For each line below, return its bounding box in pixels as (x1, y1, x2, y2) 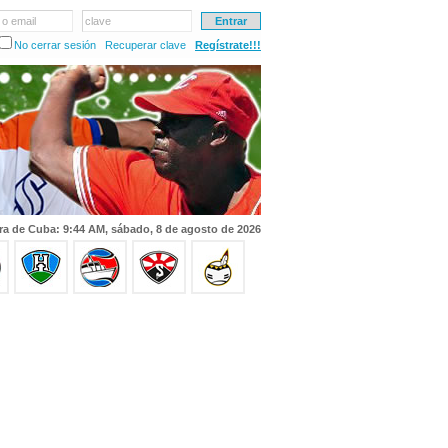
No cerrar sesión (14, 39, 96, 51)
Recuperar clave (105, 39, 186, 51)
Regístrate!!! (195, 39, 261, 51)
